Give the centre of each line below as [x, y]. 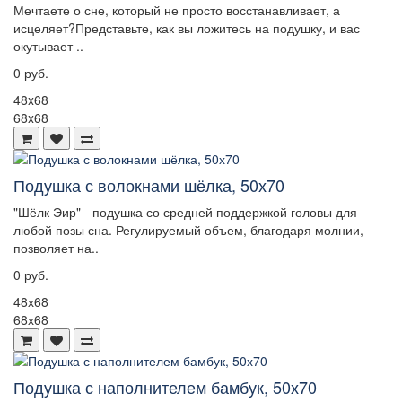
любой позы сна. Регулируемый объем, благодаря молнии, [188, 230]
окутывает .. [48, 46]
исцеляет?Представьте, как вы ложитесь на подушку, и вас [187, 28]
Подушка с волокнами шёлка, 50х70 [149, 185]
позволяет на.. [56, 248]
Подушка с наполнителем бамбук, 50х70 [165, 387]
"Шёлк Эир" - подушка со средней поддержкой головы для [185, 212]
